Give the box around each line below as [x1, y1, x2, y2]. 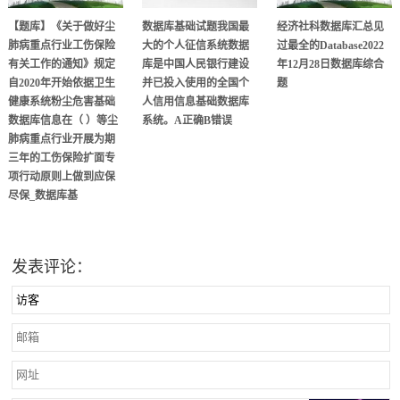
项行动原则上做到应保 [7, 171, 115, 183]
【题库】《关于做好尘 [7, 21, 115, 33]
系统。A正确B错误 [142, 114, 233, 127]
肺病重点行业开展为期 [7, 133, 115, 146]
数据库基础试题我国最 [142, 21, 250, 33]
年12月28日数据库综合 [276, 58, 384, 71]
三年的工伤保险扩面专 [7, 152, 115, 164]
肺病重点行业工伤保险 [7, 39, 115, 52]
